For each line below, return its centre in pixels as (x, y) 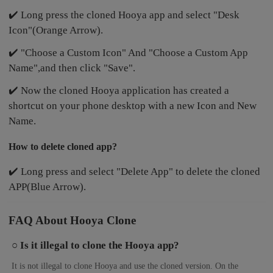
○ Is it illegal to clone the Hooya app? (96, 246)
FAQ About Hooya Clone (73, 221)
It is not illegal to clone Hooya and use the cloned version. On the (125, 266)
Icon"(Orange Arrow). (56, 30)
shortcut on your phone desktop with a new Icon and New (133, 105)
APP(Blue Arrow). (48, 187)
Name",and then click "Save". (72, 68)
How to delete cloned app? (63, 146)
